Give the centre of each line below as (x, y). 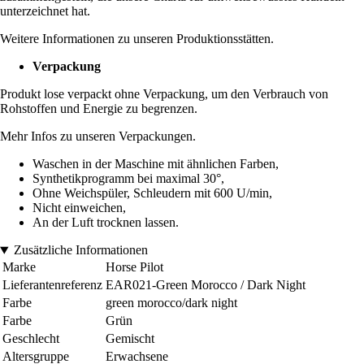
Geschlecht (31, 339)
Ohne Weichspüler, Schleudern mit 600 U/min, (152, 193)
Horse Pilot (134, 267)
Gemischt (130, 339)
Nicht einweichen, (79, 208)
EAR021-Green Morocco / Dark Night (206, 285)
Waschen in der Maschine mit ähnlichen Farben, (156, 164)
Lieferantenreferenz (52, 285)
